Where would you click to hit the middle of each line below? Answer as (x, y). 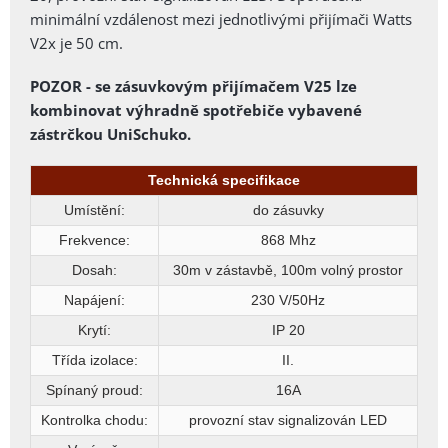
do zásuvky (288, 209)
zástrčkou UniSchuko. (110, 133)
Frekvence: (94, 239)
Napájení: (94, 299)
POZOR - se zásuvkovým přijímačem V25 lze (193, 85)
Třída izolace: (94, 359)
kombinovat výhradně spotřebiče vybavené (196, 109)
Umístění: (94, 209)
